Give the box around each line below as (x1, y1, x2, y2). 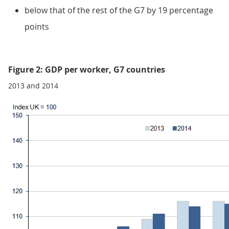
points (25, 21, 49, 33)
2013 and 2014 (8, 81, 58, 91)
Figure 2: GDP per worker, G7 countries (8, 64, 165, 76)
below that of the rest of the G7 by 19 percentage (25, 5, 213, 16)
